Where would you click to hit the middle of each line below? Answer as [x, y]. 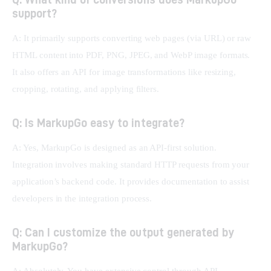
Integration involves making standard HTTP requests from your [132, 164]
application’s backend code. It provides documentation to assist [132, 181]
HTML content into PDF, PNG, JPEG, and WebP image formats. [132, 55]
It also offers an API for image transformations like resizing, [126, 72]
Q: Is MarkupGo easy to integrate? [98, 122]
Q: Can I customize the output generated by [123, 232]
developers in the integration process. [82, 198]
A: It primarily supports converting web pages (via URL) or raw [133, 38]
